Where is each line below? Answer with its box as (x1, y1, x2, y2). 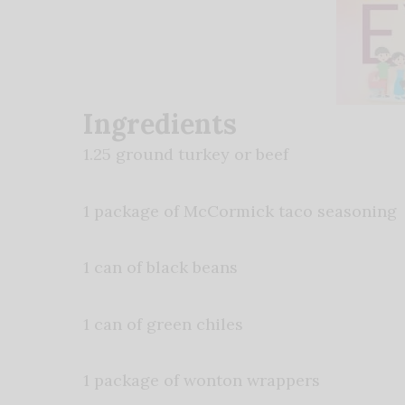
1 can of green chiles (83, 313, 243, 334)
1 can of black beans (83, 257, 238, 278)
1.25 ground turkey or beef (83, 144, 288, 165)
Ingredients (83, 107, 237, 142)
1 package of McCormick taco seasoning (83, 200, 397, 221)
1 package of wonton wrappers (83, 370, 320, 391)
